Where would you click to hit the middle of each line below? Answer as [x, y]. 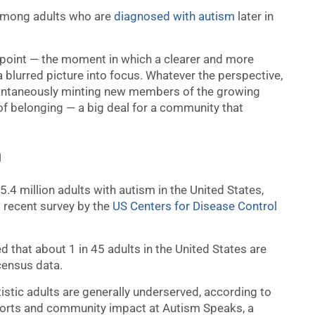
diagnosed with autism [174, 17]
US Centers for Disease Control [195, 206]
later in [254, 17]
